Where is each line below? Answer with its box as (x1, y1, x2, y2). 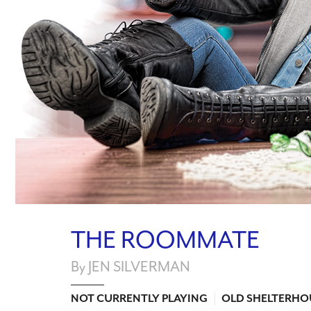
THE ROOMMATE (71, 224, 260, 255)
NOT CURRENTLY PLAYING (71, 292, 208, 306)
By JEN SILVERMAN (71, 257, 190, 276)
